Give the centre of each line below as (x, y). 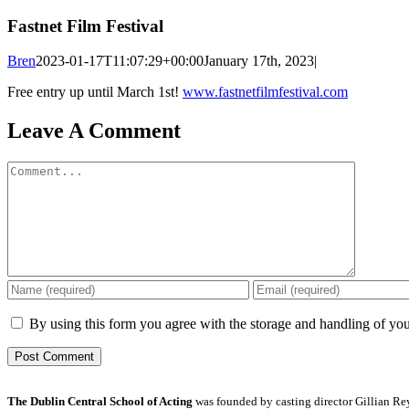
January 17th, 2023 (259, 61)
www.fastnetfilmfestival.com (265, 92)
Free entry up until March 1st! (95, 92)
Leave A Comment (94, 131)
